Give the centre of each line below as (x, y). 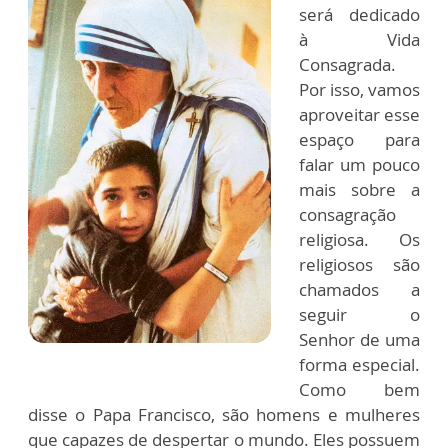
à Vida (359, 39)
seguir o (359, 314)
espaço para (359, 139)
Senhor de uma (359, 339)
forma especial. (359, 364)
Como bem (359, 389)
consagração (347, 214)
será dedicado (359, 14)
